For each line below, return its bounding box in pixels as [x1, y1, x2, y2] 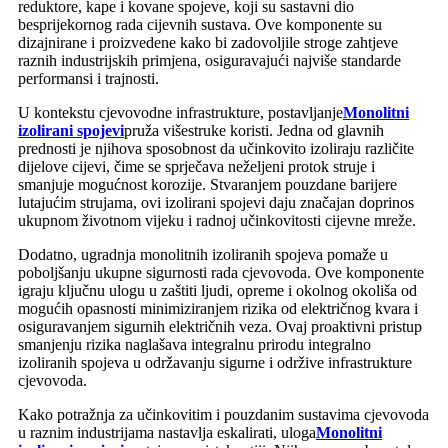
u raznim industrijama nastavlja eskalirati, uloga [18, 423, 316, 441]
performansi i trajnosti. [18, 69, 159, 87]
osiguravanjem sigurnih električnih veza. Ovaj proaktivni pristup [18, 317, 422, 335]
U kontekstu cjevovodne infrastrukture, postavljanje [18, 103, 343, 121]
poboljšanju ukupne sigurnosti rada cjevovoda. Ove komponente [18, 263, 424, 281]
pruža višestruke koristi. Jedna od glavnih [124, 121, 384, 139]
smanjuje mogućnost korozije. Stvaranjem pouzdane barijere [18, 175, 397, 193]
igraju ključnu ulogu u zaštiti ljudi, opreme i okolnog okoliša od [18, 281, 417, 299]
